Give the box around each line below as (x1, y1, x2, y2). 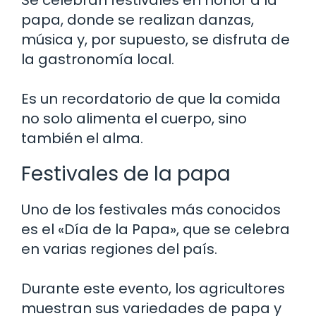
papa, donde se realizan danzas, (21, 9, 254, 30)
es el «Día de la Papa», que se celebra (21, 219, 290, 239)
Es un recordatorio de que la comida (21, 88, 281, 109)
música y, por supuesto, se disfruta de (21, 29, 290, 49)
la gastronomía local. (21, 49, 174, 69)
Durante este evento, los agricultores (21, 278, 285, 298)
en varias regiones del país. (21, 238, 217, 259)
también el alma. (21, 128, 143, 148)
